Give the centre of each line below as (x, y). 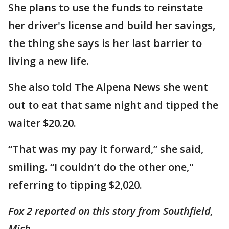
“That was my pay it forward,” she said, (106, 149)
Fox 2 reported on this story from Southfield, (111, 211)
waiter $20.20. (43, 123)
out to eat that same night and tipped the (113, 105)
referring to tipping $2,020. (76, 185)
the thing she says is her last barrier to (105, 43)
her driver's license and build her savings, (112, 25)
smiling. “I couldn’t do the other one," (101, 167)
